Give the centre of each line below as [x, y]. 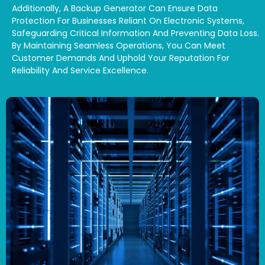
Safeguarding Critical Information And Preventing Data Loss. [135, 33]
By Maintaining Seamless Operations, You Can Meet [119, 46]
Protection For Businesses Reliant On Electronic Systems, [128, 21]
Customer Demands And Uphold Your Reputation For [121, 58]
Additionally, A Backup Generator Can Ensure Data [115, 8]
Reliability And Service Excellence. [80, 70]
